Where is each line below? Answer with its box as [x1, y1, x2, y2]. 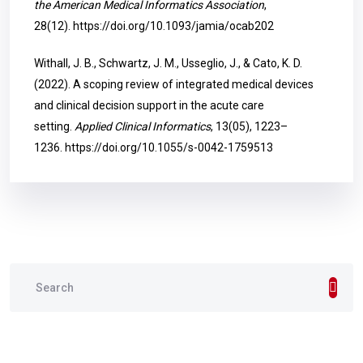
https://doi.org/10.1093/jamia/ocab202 [73, 19, 274, 32]
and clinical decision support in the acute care [34, 99, 264, 112]
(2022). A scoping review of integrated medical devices [34, 78, 314, 91]
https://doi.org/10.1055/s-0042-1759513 [65, 141, 273, 154]
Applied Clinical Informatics [75, 120, 211, 133]
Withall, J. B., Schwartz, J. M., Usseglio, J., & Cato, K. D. [34, 57, 302, 70]
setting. [34, 120, 75, 133]
